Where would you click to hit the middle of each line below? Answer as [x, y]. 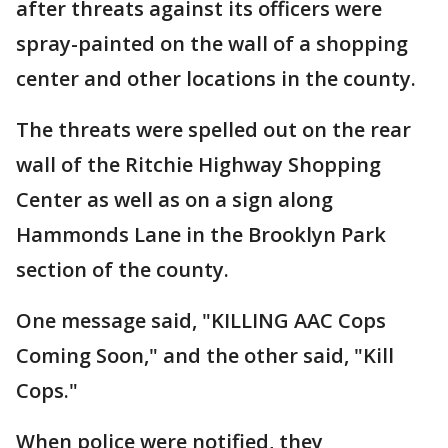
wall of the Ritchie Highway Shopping [198, 164]
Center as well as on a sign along [174, 199]
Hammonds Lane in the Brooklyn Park [201, 234]
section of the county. [122, 269]
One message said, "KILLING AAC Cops [201, 320]
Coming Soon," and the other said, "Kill [205, 355]
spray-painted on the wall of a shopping [212, 43]
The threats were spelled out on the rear [213, 129]
